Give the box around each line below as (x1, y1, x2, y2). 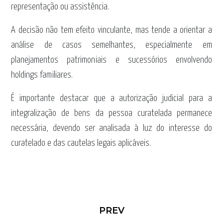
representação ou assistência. (11, 2, 110, 12)
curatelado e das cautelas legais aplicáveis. (11, 138, 151, 148)
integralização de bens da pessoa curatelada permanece (11, 109, 212, 118)
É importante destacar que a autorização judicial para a (11, 94, 212, 104)
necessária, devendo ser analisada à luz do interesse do (11, 123, 212, 133)
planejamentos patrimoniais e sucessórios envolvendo (11, 55, 212, 65)
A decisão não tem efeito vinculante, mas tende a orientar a (11, 25, 212, 35)
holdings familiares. (11, 70, 73, 80)
